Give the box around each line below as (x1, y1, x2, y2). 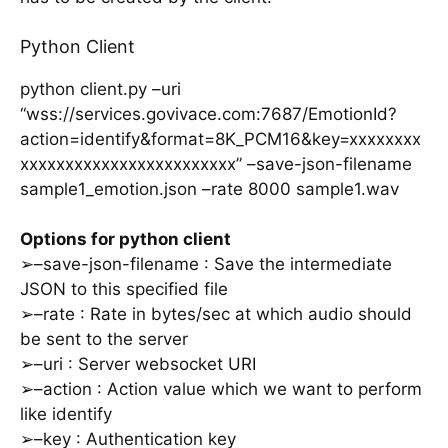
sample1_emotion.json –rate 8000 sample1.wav (20, 178, 399, 199)
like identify (20, 404, 112, 425)
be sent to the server (20, 329, 188, 350)
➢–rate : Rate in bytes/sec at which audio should (20, 304, 412, 325)
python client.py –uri (20, 78, 181, 99)
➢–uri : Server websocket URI (20, 354, 256, 375)
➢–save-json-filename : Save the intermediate (20, 254, 392, 275)
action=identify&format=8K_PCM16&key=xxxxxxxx (20, 128, 421, 149)
